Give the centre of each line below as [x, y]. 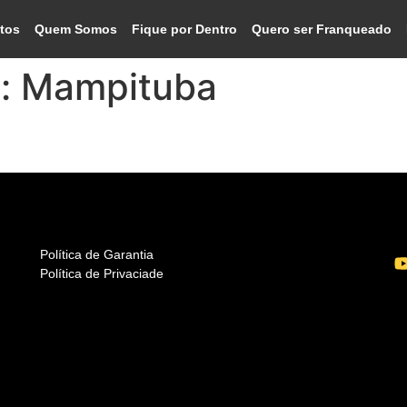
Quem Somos [76, 29]
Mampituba [119, 87]
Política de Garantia [97, 254]
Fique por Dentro [185, 29]
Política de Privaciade [102, 273]
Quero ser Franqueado [322, 29]
